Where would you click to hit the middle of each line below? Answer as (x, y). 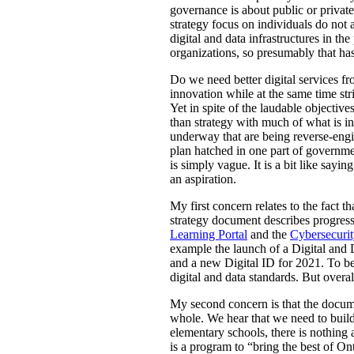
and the (269, 235)
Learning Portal (209, 235)
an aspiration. (203, 179)
